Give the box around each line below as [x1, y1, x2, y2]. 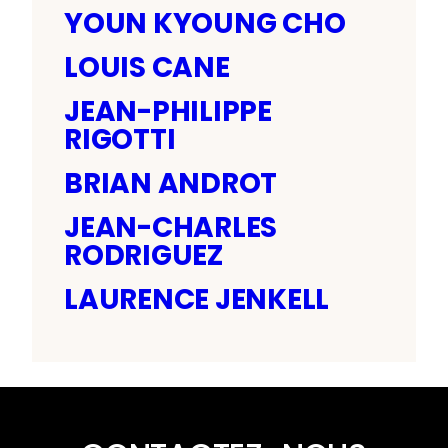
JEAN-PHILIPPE [64, 91, 272, 131]
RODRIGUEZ [64, 235, 223, 275]
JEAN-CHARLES [64, 207, 278, 247]
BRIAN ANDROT [64, 163, 278, 203]
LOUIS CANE [64, 47, 230, 87]
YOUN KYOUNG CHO [64, 3, 346, 43]
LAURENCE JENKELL [64, 279, 330, 319]
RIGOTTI [64, 119, 176, 159]
